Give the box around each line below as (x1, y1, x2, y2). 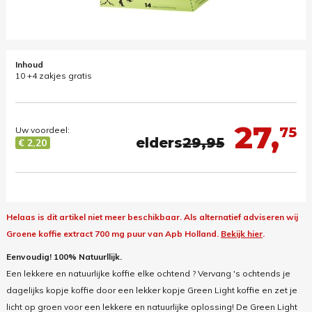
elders (136, 134, 183, 151)
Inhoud (15, 58, 43, 70)
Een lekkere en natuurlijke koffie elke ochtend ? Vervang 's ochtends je (6, 268, 290, 279)
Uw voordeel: (15, 124, 70, 135)
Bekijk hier (220, 228, 263, 240)
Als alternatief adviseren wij (183, 212, 298, 223)
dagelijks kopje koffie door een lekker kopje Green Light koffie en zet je (6, 285, 297, 296)
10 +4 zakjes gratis (15, 70, 92, 81)
